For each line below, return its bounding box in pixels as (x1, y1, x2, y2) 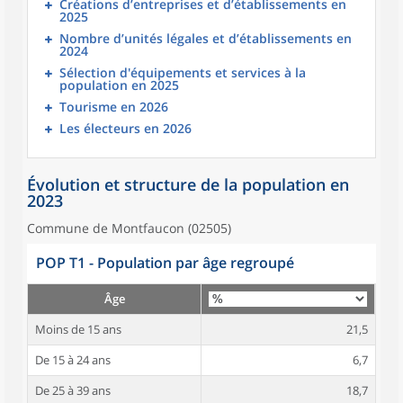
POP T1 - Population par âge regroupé (36, 253, 294, 273)
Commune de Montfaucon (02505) (27, 219, 231, 237)
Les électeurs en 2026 (59, 120, 192, 137)
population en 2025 (59, 76, 179, 94)
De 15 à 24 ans (35, 352, 111, 368)
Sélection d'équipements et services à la (59, 64, 306, 81)
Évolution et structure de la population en (27, 174, 349, 195)
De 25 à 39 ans (35, 382, 111, 399)
